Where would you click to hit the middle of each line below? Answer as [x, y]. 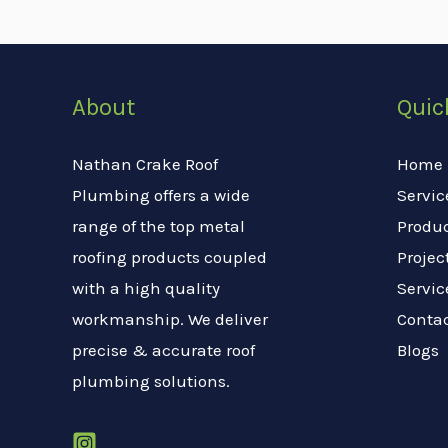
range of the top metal [158, 225]
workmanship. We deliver [170, 318]
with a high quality [146, 287]
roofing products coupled [169, 256]
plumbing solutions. [151, 380]
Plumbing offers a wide [161, 194]
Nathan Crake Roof [145, 163]
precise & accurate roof [163, 349]
